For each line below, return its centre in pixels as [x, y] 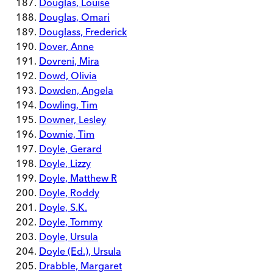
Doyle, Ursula [69, 236]
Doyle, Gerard [70, 149]
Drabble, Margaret [80, 266]
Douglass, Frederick [83, 32]
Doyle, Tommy [71, 222]
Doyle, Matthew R [78, 178]
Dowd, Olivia [68, 76]
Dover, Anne [66, 46]
